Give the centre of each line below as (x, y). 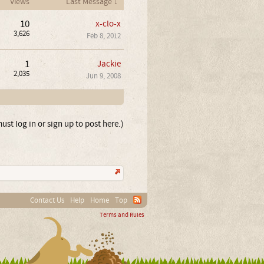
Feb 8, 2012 (103, 36)
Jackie (109, 64)
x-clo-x (108, 24)
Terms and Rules (122, 215)
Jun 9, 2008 (103, 76)
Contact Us (47, 200)
